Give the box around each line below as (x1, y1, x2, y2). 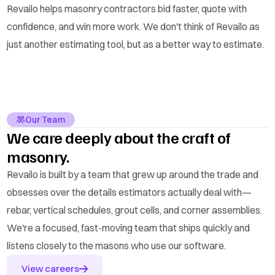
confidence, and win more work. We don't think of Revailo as (7, 20, 260, 33)
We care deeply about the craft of (7, 127, 231, 148)
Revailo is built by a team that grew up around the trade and (7, 168, 259, 181)
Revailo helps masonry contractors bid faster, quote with (7, 2, 247, 15)
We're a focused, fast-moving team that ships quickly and (7, 222, 250, 234)
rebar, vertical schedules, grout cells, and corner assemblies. (7, 204, 263, 217)
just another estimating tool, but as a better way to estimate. (7, 38, 265, 51)
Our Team (25, 114, 66, 125)
